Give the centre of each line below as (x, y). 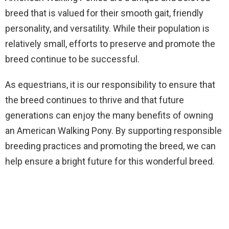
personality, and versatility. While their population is (107, 28)
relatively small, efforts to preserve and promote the (110, 44)
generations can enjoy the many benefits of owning (109, 115)
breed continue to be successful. (72, 59)
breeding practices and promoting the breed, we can (110, 146)
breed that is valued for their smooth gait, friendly (104, 13)
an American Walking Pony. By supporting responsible (113, 131)
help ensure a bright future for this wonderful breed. (110, 161)
